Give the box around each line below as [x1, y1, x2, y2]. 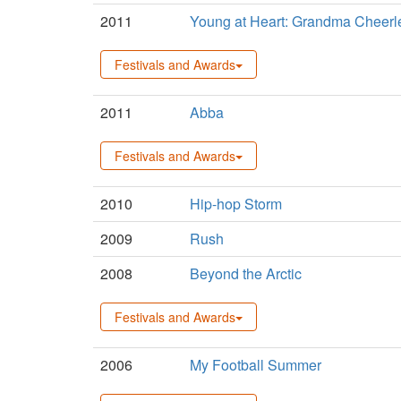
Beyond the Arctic [190, 262, 302, 284]
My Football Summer [190, 354, 321, 375]
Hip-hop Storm [190, 192, 282, 214]
